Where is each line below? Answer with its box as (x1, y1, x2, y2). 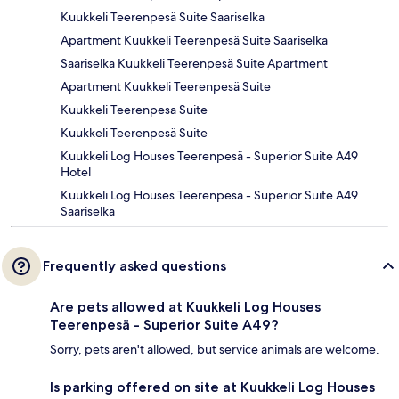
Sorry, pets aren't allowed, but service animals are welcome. (50, 341, 379, 358)
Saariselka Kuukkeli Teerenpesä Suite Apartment (61, 55, 328, 72)
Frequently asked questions (43, 257, 226, 275)
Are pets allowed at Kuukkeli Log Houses (50, 298, 321, 316)
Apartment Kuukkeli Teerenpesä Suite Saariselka (61, 32, 328, 49)
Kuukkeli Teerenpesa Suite (61, 102, 208, 118)
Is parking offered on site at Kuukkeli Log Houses (50, 379, 375, 396)
